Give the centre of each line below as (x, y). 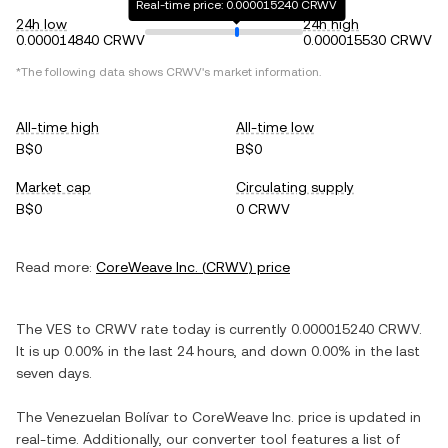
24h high (331, 24)
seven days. (54, 373)
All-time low (275, 127)
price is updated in (357, 417)
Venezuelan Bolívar (107, 417)
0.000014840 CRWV (80, 40)
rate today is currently (214, 329)
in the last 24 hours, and (187, 351)
